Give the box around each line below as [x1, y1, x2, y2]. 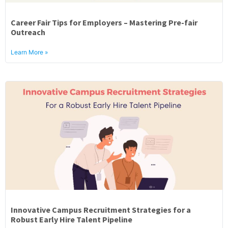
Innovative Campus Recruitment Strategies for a [11, 205, 191, 215]
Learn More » [11, 48, 48, 56]
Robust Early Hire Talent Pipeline [11, 214, 132, 224]
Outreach [11, 27, 45, 37]
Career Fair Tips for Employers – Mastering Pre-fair [11, 17, 197, 27]
